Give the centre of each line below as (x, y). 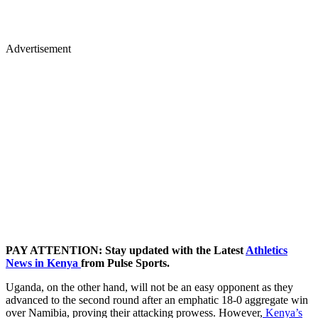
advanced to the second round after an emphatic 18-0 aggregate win (157, 300)
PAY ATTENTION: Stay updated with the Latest (126, 250)
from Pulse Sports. (125, 263)
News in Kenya (43, 263)
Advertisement (38, 48)
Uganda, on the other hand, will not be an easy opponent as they (151, 287)
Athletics (267, 250)
